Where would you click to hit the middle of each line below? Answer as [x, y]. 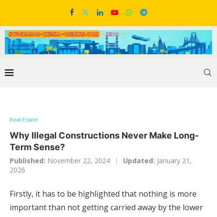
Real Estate [24, 120]
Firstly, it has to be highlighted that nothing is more [103, 194]
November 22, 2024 [79, 161]
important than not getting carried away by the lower [106, 208]
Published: [28, 161]
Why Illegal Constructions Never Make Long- [104, 136]
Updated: [139, 161]
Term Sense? [37, 147]
